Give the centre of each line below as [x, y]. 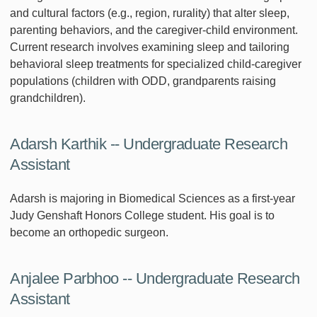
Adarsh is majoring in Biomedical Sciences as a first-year [152, 198]
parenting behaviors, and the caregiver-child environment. [154, 30]
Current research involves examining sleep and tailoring [150, 47]
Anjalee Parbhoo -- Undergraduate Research [155, 278]
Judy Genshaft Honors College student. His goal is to [142, 215]
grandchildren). [48, 98]
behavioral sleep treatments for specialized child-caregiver [156, 64]
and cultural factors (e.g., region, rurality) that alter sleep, [150, 13]
